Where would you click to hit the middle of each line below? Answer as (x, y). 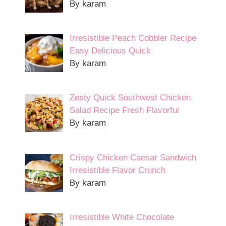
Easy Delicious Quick (110, 51)
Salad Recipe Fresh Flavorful (124, 110)
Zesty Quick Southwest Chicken (130, 98)
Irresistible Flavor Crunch (117, 170)
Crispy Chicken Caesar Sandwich (133, 157)
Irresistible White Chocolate (122, 217)
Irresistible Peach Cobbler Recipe (133, 38)
